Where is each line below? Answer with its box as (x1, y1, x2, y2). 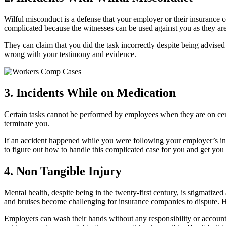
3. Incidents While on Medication (4, 86, 176, 100)
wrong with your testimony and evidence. (4, 50, 136, 59)
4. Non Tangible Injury (4, 164, 122, 178)
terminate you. (4, 119, 49, 128)
